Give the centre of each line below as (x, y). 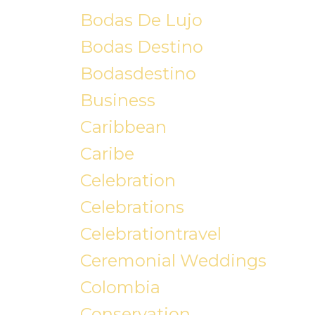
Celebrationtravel (150, 234)
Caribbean (123, 127)
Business (117, 101)
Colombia (120, 288)
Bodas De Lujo (141, 20)
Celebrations (132, 207)
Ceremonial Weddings (173, 261)
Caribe (107, 154)
